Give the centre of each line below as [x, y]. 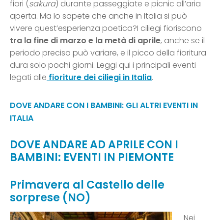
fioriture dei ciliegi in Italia [99, 78]
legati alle [28, 78]
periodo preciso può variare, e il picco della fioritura [108, 53]
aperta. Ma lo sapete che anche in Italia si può [98, 16]
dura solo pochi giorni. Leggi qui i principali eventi [103, 65]
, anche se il [183, 41]
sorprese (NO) [50, 198]
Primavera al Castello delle [87, 185]
